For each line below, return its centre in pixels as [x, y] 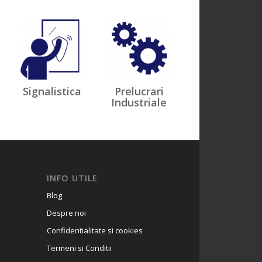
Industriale [139, 102]
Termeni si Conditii [79, 248]
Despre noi [66, 213]
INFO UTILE [72, 178]
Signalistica [52, 91]
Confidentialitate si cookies [94, 230]
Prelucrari [139, 91]
